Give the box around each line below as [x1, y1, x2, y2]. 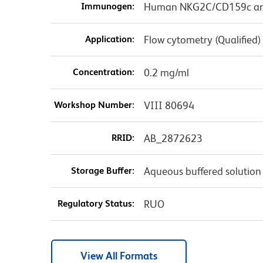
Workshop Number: [53, 99, 134, 111]
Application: [85, 33, 134, 45]
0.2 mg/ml [143, 66, 189, 79]
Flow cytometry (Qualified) [143, 33, 261, 46]
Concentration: [72, 66, 134, 78]
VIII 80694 [143, 99, 194, 112]
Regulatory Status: [57, 198, 134, 210]
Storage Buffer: [70, 165, 134, 177]
